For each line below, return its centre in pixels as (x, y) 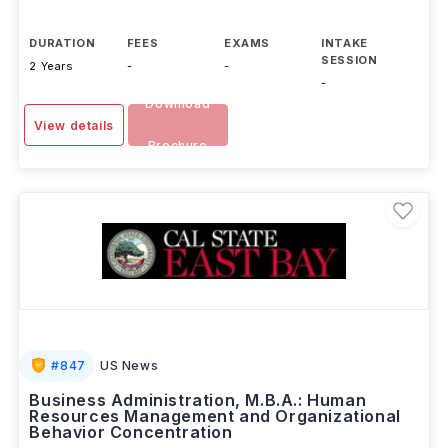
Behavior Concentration (131, 432)
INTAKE (344, 43)
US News (129, 365)
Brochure (177, 145)
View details (73, 125)
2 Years (51, 66)
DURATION (62, 43)
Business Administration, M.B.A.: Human (198, 400)
